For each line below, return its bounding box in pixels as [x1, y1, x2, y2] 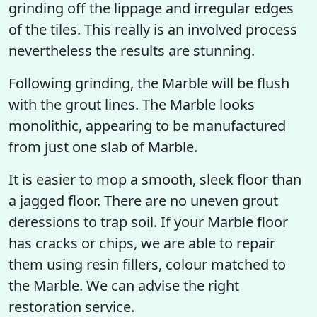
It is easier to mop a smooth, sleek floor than [8, 170, 301, 189]
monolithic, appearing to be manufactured [8, 116, 286, 135]
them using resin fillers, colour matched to [8, 255, 286, 274]
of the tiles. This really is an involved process [8, 20, 297, 39]
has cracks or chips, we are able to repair [8, 234, 275, 253]
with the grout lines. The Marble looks [8, 95, 255, 114]
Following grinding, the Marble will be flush [8, 74, 289, 93]
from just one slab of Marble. [8, 137, 197, 156]
